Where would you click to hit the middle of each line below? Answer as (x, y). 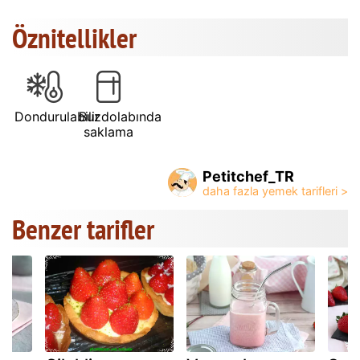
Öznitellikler (74, 37)
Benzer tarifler (83, 229)
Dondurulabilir (57, 116)
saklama (108, 131)
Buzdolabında (120, 116)
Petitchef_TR (248, 176)
